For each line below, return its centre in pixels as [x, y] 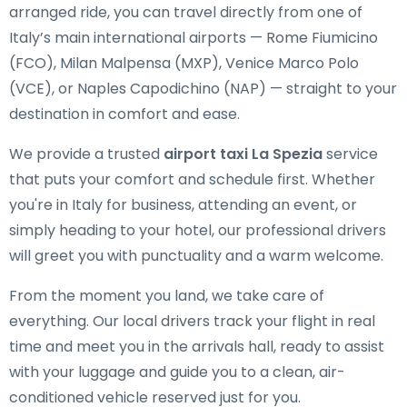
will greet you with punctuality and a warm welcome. [196, 256]
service [350, 154]
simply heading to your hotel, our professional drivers [198, 230]
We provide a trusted [86, 154]
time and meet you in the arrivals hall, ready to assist [197, 347]
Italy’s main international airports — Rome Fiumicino [194, 38]
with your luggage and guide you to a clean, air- [177, 372]
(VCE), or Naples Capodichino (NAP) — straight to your [203, 89]
